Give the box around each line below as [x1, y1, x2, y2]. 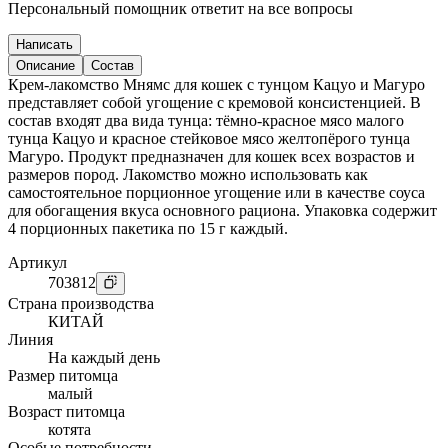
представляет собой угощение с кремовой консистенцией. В [8, 94, 421, 112]
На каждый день [48, 348, 160, 366]
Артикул [8, 254, 67, 272]
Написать [16, 37, 73, 53]
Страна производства [8, 294, 154, 312]
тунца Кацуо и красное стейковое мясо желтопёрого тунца [8, 130, 410, 148]
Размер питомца [8, 366, 118, 384]
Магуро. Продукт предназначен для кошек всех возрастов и [8, 148, 415, 166]
